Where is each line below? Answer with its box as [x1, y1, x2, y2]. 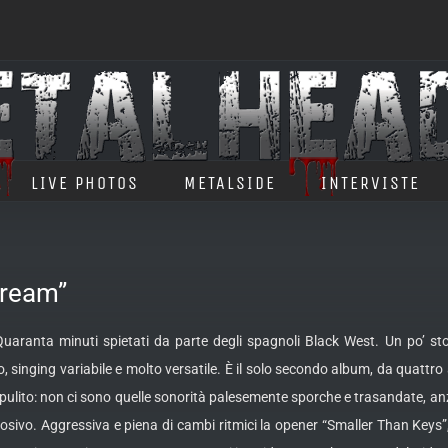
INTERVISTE [321, 171, 420, 194]
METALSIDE [184, 171, 276, 194]
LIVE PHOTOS [31, 171, 139, 194]
